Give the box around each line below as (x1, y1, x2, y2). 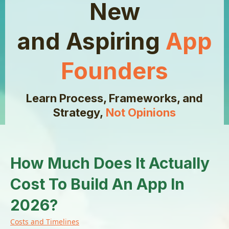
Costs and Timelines (10, 217, 79, 226)
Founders (61, 57, 168, 85)
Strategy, (53, 106, 106, 119)
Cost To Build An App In (10, 175, 185, 193)
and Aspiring (17, 27, 166, 55)
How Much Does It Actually (10, 154, 210, 172)
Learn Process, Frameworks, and (26, 91, 203, 105)
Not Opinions (106, 106, 176, 119)
